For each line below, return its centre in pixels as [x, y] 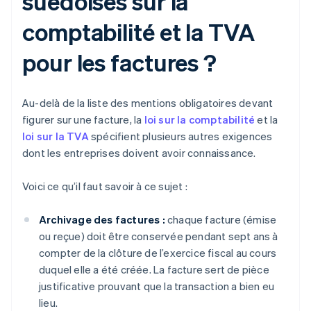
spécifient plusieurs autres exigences [180, 136]
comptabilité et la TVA [138, 32]
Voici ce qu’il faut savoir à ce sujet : [105, 186]
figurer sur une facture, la [83, 120]
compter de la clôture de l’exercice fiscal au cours [158, 253]
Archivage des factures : [102, 220]
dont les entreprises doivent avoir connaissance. [139, 153]
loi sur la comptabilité [200, 120]
